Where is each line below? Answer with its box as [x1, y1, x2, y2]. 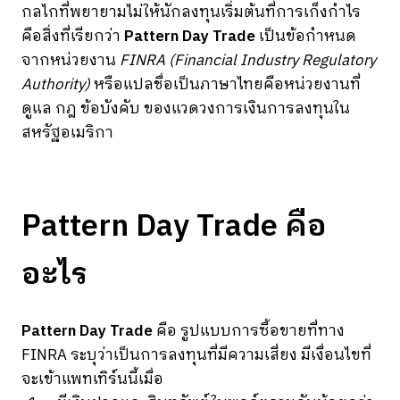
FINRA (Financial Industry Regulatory [120, 48, 376, 73]
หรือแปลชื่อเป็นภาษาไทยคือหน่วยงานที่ [90, 72, 361, 97]
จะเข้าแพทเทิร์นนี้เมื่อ [21, 366, 163, 392]
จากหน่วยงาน [21, 48, 120, 73]
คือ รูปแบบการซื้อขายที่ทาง [153, 318, 345, 344]
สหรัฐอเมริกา [21, 121, 113, 146]
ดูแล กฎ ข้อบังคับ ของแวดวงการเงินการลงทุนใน [21, 96, 350, 121]
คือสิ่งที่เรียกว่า [21, 24, 124, 49]
